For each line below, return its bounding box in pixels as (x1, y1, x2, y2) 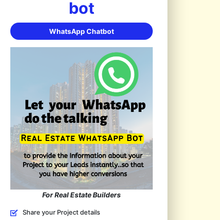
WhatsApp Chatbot (49, 27, 114, 35)
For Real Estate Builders (42, 191, 121, 199)
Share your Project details (23, 208, 100, 216)
